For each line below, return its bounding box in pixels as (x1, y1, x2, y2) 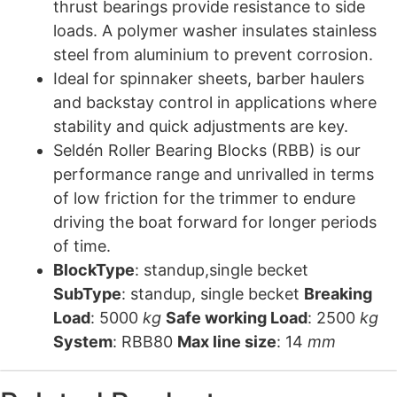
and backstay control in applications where (53, 93, 377, 113)
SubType (53, 284, 121, 304)
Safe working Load (166, 308, 307, 328)
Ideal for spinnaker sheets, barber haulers (53, 69, 364, 89)
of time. (53, 237, 111, 256)
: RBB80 (113, 332, 177, 352)
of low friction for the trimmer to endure (53, 189, 355, 208)
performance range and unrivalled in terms (53, 165, 374, 184)
